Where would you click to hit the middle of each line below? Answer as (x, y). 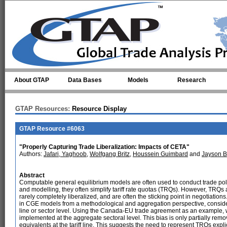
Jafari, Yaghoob (65, 154)
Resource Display (98, 109)
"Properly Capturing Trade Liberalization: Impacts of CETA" (104, 147)
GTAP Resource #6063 (52, 129)
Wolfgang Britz (110, 154)
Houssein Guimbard (160, 154)
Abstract (32, 175)
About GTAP (32, 80)
